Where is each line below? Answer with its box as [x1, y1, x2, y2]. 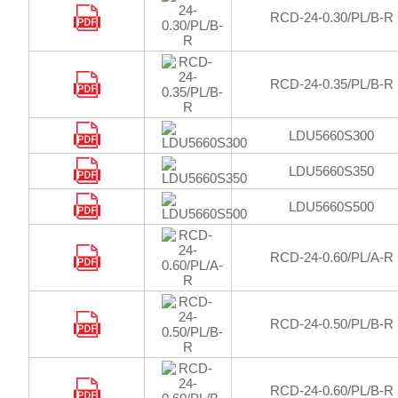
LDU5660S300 [289, 128, 374, 143]
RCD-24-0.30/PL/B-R [269, 10, 394, 25]
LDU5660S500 [289, 199, 374, 214]
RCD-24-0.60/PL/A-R [269, 250, 394, 265]
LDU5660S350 [289, 163, 374, 179]
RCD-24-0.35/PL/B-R [269, 76, 394, 92]
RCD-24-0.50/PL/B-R [269, 316, 394, 331]
